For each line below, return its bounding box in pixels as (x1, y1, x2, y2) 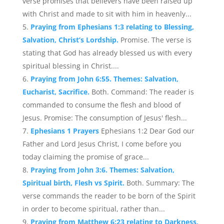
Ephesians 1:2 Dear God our (100, 126, 194, 135)
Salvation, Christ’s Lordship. (22, 35, 120, 44)
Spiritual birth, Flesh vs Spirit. (22, 178, 126, 187)
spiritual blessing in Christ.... (22, 61, 119, 70)
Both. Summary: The (126, 178, 194, 187)
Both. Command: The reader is (91, 87, 194, 96)
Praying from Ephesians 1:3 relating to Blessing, (30, 22, 194, 31)
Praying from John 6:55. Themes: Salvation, (30, 74, 178, 83)
